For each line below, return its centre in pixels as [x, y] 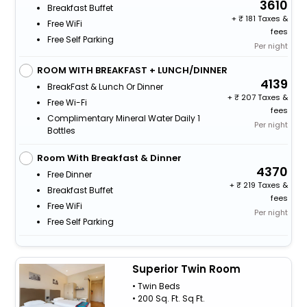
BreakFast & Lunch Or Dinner [105, 86]
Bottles [61, 130]
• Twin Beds [156, 286]
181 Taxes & [266, 18]
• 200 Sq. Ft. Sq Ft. [168, 298]
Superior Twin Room [186, 269]
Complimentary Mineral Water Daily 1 [123, 118]
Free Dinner [69, 174]
